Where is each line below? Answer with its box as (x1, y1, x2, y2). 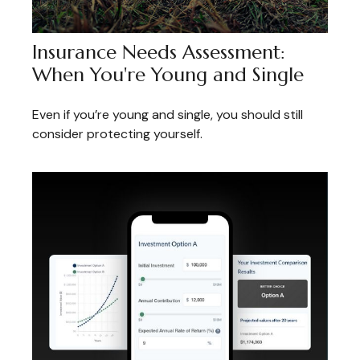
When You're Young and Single (32, 62, 304, 87)
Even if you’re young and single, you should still (32, 105, 303, 123)
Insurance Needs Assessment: (32, 39, 285, 64)
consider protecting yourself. (32, 125, 202, 142)
